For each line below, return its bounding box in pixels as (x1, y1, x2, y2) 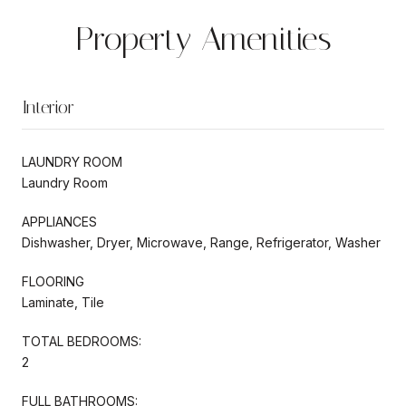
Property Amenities (74, 19, 332, 58)
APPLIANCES (22, 213, 97, 229)
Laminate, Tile (22, 294, 104, 310)
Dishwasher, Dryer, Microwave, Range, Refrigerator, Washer (22, 234, 381, 250)
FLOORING (22, 273, 84, 289)
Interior (22, 95, 74, 118)
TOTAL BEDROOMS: (22, 333, 141, 349)
